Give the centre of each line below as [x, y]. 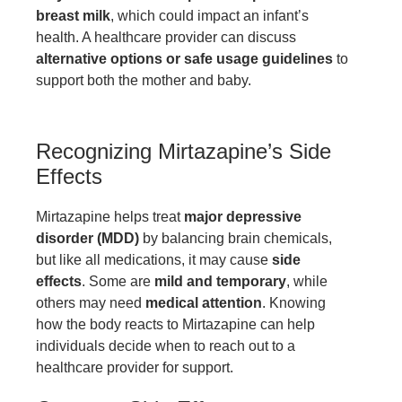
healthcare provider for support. [135, 367]
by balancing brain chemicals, [236, 238]
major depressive [243, 216]
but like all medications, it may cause [154, 259]
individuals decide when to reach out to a [166, 345]
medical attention [204, 302]
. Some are [118, 281]
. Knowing [294, 302]
